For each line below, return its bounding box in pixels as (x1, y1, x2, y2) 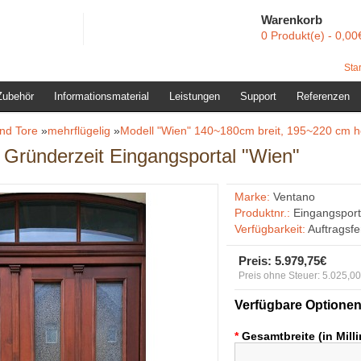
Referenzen (297, 90, 350, 102)
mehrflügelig (48, 124, 110, 137)
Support (240, 90, 276, 102)
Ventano (273, 190, 315, 203)
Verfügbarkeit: (234, 222, 305, 235)
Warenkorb (261, 13, 322, 27)
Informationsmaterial (54, 90, 149, 102)
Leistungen (169, 90, 220, 102)
